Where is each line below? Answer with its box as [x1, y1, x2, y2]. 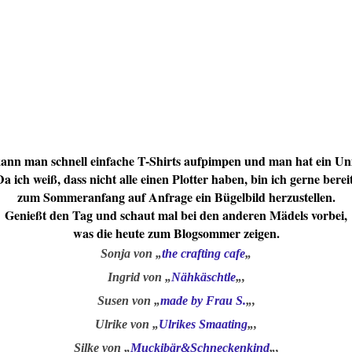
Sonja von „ [101, 246, 162, 260]
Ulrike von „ [95, 317, 159, 331]
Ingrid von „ [107, 269, 171, 284]
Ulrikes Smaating [159, 317, 247, 331]
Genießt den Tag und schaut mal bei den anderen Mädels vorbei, [5, 205, 347, 224]
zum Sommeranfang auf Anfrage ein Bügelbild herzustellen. [16, 187, 335, 206]
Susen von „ [97, 293, 160, 307]
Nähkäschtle [170, 269, 236, 284]
